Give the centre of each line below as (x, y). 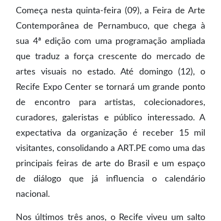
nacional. (33, 194)
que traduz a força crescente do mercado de (110, 56)
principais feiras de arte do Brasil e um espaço (110, 164)
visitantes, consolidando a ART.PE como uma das (110, 148)
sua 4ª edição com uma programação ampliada (110, 41)
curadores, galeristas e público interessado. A (110, 118)
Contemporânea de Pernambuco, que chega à (110, 26)
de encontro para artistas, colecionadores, (110, 102)
